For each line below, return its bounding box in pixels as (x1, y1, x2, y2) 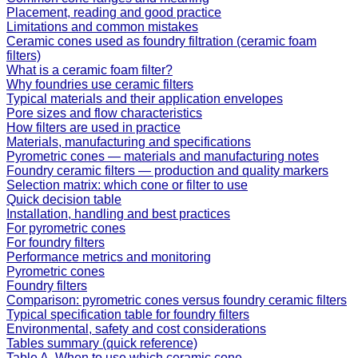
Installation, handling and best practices (6, 207, 230, 221)
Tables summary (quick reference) (6, 336, 197, 350)
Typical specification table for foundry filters (6, 308, 249, 321)
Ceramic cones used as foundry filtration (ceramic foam (6, 34, 316, 48)
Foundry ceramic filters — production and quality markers (6, 164, 328, 177)
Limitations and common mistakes (6, 20, 198, 34)
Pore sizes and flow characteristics (6, 106, 202, 120)
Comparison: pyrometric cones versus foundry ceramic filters (6, 293, 347, 307)
